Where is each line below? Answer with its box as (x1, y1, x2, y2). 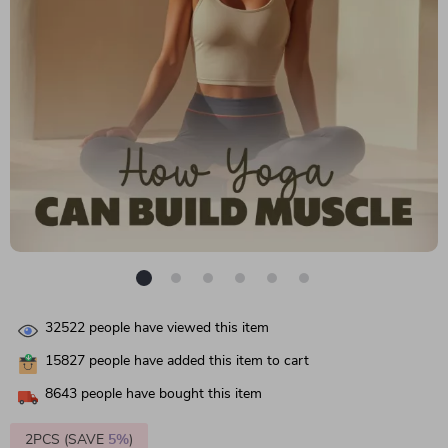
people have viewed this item (85, 321, 269, 336)
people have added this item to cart (85, 354, 309, 369)
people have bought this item (77, 387, 262, 402)
